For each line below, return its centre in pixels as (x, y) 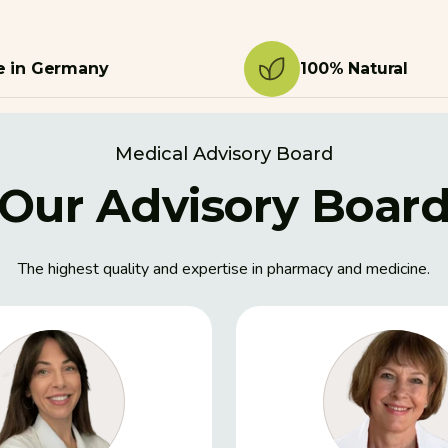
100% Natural (354, 68)
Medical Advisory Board (223, 153)
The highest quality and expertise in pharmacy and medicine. (223, 269)
